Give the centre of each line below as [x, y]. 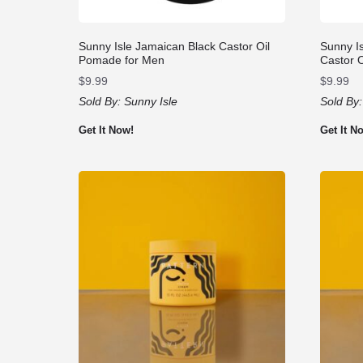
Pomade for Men [122, 60]
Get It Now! [106, 130]
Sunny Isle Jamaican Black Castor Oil [174, 46]
